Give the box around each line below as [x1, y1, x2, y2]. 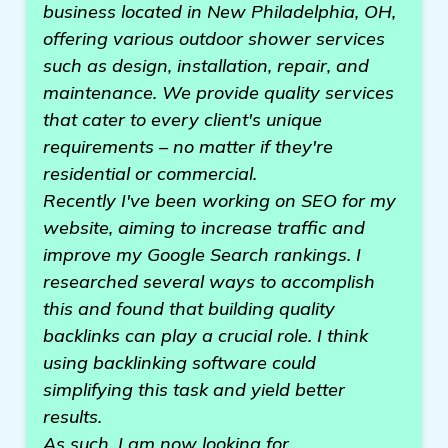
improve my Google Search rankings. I [43, 243, 361, 266]
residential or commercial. [43, 162, 257, 185]
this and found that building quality [43, 297, 335, 320]
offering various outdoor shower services [43, 27, 385, 50]
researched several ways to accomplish [43, 270, 375, 293]
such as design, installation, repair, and [43, 54, 369, 77]
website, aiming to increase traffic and [43, 216, 365, 239]
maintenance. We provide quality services [43, 81, 394, 104]
